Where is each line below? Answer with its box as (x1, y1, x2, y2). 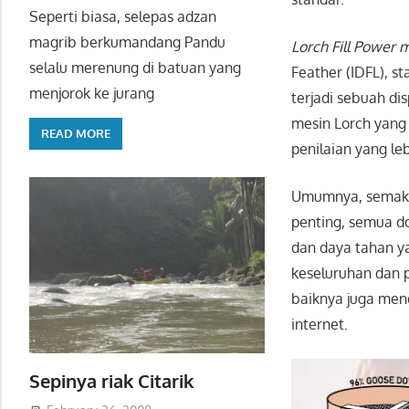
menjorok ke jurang (29, 83, 154, 102)
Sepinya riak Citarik (29, 368, 194, 393)
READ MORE (41, 126, 110, 142)
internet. (291, 315, 349, 334)
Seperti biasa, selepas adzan (29, 6, 216, 26)
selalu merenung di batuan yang (29, 58, 241, 77)
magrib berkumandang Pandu (29, 32, 225, 51)
